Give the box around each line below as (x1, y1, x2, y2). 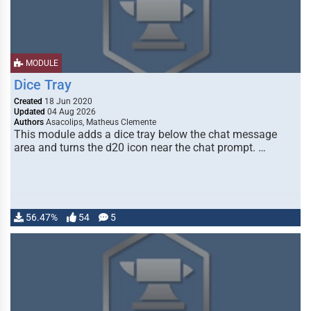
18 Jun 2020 (42, 96, 92, 106)
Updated (14, 107, 45, 117)
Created (14, 96, 42, 106)
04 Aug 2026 (45, 107, 96, 117)
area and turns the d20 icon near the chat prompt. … (14, 141, 266, 154)
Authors (14, 117, 44, 127)
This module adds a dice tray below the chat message (14, 128, 277, 141)
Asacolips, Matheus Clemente (44, 117, 156, 127)
